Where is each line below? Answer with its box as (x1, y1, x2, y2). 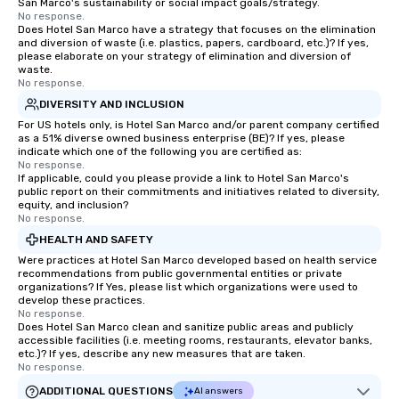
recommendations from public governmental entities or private (18, 267, 342, 280)
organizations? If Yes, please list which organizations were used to (18, 281, 358, 293)
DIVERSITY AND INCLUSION (39, 97, 184, 110)
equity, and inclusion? (18, 199, 128, 211)
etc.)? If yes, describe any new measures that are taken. (18, 347, 305, 360)
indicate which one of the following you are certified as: (18, 145, 302, 158)
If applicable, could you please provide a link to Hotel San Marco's (18, 172, 349, 184)
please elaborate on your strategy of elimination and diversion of (18, 50, 351, 62)
